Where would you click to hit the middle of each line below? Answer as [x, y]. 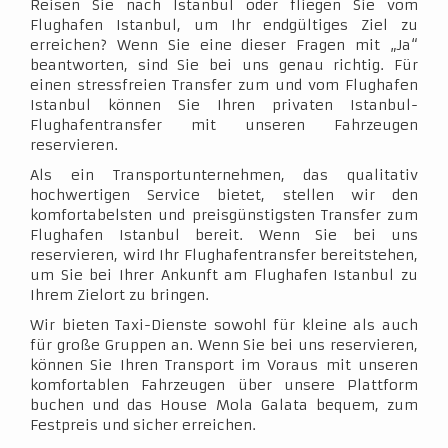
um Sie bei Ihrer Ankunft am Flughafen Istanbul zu [224, 275]
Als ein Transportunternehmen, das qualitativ [224, 175]
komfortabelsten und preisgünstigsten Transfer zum [224, 215]
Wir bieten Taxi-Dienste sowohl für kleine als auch [224, 325]
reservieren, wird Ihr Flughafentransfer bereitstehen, [224, 255]
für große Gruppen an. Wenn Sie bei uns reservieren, [224, 345]
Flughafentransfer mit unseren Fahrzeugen [224, 125]
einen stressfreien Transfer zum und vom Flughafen [224, 85]
